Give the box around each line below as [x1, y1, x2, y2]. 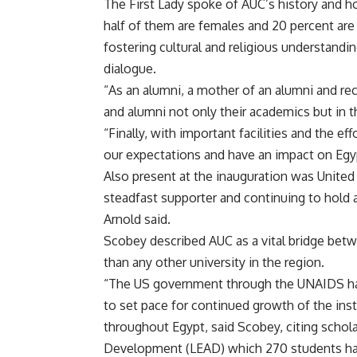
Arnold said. [104, 211, 171, 228]
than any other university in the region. [104, 254, 324, 271]
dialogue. [104, 61, 156, 77]
